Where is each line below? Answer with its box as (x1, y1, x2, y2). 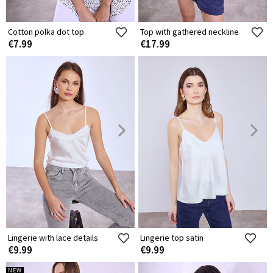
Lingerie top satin (140, 232, 204, 244)
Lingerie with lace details (8, 232, 98, 244)
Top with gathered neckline (140, 26, 239, 38)
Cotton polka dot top (8, 26, 84, 38)
